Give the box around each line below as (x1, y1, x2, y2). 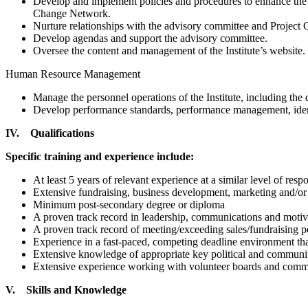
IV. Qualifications (5, 126, 94, 139)
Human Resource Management (5, 67, 140, 80)
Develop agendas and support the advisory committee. (33, 32, 267, 44)
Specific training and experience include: (5, 150, 194, 162)
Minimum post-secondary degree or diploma (33, 198, 225, 210)
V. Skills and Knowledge (5, 283, 126, 296)
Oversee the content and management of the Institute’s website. (33, 44, 305, 56)
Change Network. (33, 7, 111, 19)
